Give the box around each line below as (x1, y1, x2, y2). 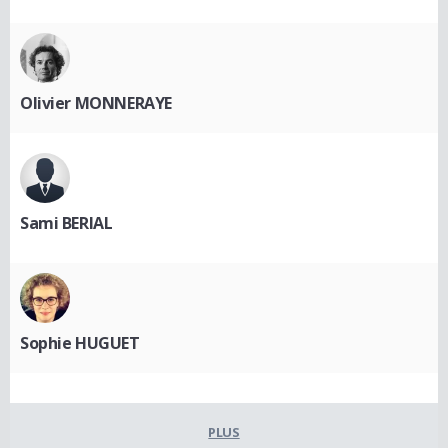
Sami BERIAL (20, 211, 113, 234)
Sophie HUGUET (20, 331, 140, 354)
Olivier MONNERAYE (20, 91, 172, 114)
